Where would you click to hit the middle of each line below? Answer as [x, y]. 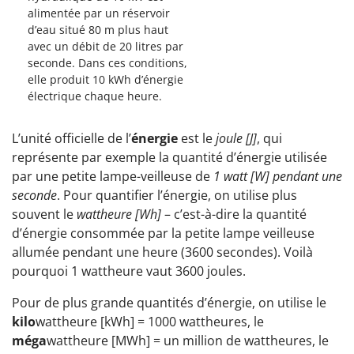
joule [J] [236, 138]
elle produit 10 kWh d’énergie [105, 79]
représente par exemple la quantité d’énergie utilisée [169, 157]
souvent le [44, 214]
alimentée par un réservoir [99, 13]
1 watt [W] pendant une [278, 176]
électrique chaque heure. [95, 96]
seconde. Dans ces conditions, [107, 62]
